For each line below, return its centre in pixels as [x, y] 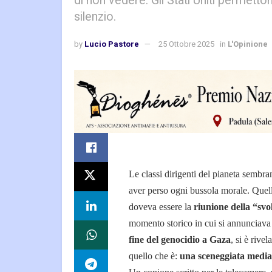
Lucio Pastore [112, 44]
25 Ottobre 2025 [186, 44]
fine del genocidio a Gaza [180, 240]
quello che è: [154, 256]
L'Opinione [248, 44]
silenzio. [95, 17]
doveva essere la [161, 207]
